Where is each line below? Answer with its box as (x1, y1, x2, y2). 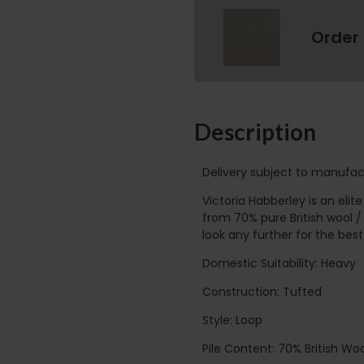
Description (194, 118, 316, 146)
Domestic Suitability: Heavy (202, 254, 356, 271)
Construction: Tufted (202, 283, 322, 300)
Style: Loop (202, 311, 262, 328)
